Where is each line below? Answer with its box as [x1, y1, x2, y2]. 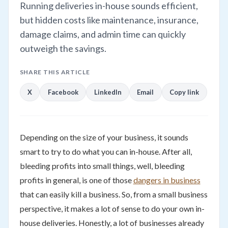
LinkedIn [94, 88, 122, 96]
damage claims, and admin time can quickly [19, 28, 186, 40]
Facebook [47, 88, 78, 96]
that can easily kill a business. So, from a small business [19, 189, 208, 199]
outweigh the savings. [19, 43, 106, 54]
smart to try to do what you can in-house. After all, [19, 146, 192, 156]
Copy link [169, 88, 199, 96]
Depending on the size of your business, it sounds [19, 132, 188, 142]
